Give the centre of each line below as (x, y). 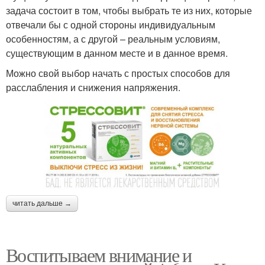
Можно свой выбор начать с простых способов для (118, 73)
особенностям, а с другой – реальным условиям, (113, 38)
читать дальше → (42, 203)
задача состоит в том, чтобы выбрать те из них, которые (129, 10)
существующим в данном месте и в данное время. (117, 53)
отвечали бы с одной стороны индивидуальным (111, 24)
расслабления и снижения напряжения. (93, 87)
